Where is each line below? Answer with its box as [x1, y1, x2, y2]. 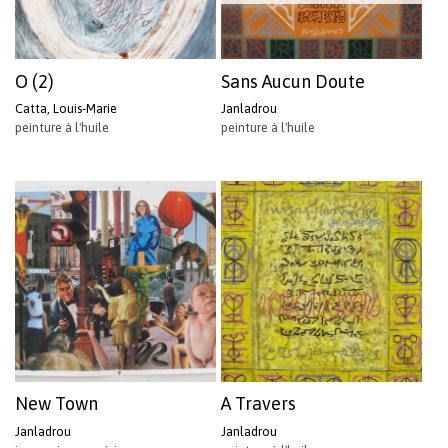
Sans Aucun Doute [221, 70, 366, 92]
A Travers [221, 393, 297, 415]
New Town [15, 393, 98, 415]
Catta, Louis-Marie [15, 101, 117, 117]
